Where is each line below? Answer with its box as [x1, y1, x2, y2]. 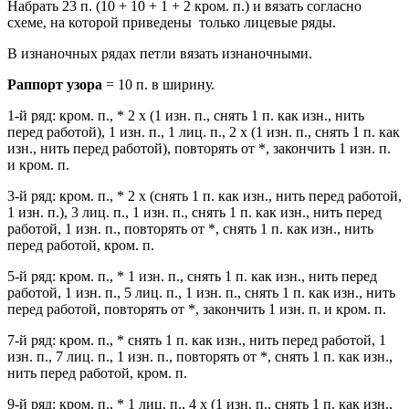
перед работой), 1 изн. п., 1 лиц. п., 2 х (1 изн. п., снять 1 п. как [7, 124, 400, 141]
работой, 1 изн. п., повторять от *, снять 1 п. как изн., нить [7, 221, 373, 237]
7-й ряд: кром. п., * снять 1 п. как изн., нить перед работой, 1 [7, 332, 386, 349]
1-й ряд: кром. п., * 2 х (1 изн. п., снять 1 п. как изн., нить [7, 108, 364, 124]
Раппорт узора [7, 77, 102, 93]
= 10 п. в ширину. [102, 77, 215, 93]
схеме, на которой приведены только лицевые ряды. [7, 15, 336, 31]
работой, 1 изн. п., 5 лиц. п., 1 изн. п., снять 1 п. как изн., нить [7, 285, 395, 301]
